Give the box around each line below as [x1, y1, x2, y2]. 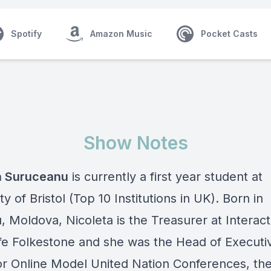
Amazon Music [90, 28, 152, 39]
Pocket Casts [201, 28, 258, 39]
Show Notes [83, 132, 188, 154]
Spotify [11, 28, 42, 39]
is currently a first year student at [68, 169, 263, 184]
